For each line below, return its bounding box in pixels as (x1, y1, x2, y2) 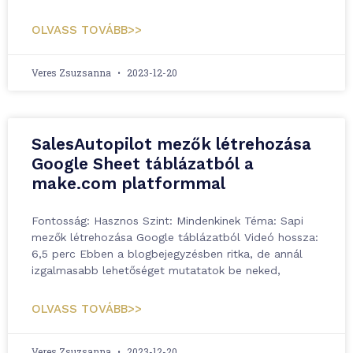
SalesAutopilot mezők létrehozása (32, 134, 311, 154)
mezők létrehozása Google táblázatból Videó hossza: (32, 231, 318, 243)
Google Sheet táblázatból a (32, 154, 254, 173)
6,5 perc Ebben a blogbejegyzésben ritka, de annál (32, 247, 303, 260)
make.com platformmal (32, 173, 225, 193)
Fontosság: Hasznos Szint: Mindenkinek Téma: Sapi (32, 214, 303, 227)
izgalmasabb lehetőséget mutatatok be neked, (32, 264, 281, 277)
